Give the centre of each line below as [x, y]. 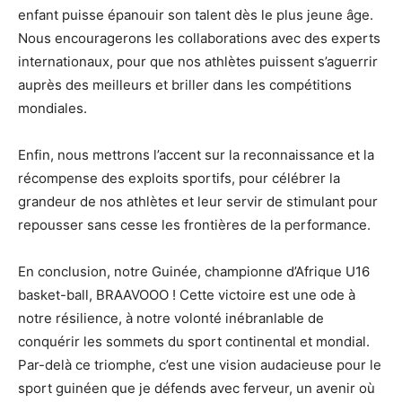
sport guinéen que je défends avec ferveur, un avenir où [197, 388]
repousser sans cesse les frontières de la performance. [194, 225]
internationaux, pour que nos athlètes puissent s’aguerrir [198, 61]
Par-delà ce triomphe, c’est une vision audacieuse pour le [200, 365]
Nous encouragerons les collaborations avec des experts [199, 38]
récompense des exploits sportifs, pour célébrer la [179, 178]
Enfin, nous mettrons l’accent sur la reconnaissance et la [196, 155]
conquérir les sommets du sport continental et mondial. [194, 341]
